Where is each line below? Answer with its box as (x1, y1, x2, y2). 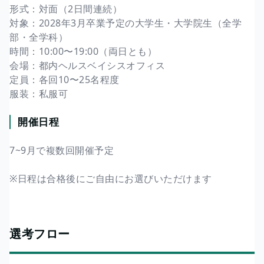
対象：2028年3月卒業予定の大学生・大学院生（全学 (9, 16, 242, 29)
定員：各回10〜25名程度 (9, 72, 120, 86)
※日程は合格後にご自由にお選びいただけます (9, 171, 212, 185)
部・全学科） (9, 30, 68, 44)
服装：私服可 (9, 87, 68, 100)
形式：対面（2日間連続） (9, 2, 122, 15)
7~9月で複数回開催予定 (9, 143, 114, 157)
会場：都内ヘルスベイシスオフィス (9, 58, 165, 72)
